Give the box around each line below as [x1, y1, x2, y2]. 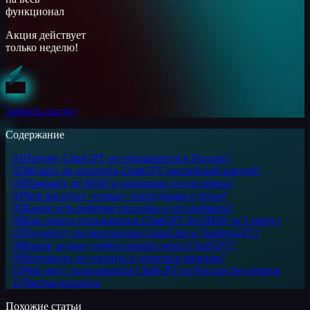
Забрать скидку [6, 104, 77, 117]
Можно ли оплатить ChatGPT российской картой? [24, 164, 261, 176]
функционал [6, 5, 64, 17]
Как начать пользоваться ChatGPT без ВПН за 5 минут [24, 214, 281, 226]
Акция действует [6, 28, 86, 41]
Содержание [6, 128, 64, 140]
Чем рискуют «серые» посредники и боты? [24, 189, 227, 201]
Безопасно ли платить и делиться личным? [24, 251, 226, 264]
